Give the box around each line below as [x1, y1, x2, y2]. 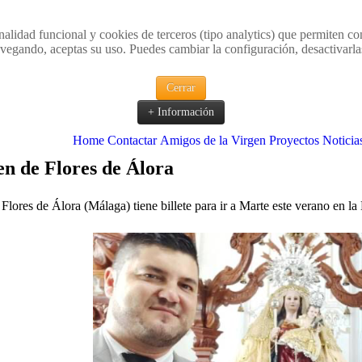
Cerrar [166, 82, 196, 94]
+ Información [148, 106, 214, 118]
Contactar [107, 133, 157, 148]
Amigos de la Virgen [159, 133, 266, 148]
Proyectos [268, 133, 319, 148]
